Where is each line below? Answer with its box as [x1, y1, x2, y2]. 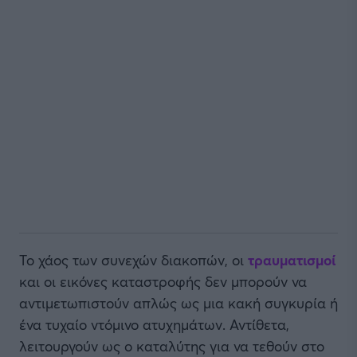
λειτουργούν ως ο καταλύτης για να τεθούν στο [19, 336, 324, 355]
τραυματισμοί [248, 250, 335, 269]
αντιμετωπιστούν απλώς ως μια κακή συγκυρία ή [19, 293, 338, 312]
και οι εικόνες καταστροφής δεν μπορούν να [19, 272, 307, 291]
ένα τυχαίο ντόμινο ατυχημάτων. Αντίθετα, [19, 315, 289, 334]
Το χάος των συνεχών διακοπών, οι [19, 250, 248, 269]
